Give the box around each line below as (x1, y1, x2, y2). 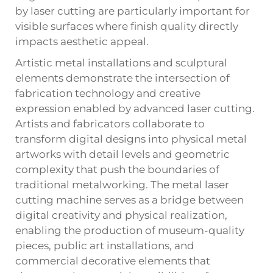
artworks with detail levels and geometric (15, 147, 230, 160)
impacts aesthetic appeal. (15, 35, 149, 48)
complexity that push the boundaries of (15, 163, 219, 175)
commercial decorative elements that (15, 254, 210, 267)
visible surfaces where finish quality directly (15, 19, 238, 32)
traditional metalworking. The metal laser (15, 178, 229, 191)
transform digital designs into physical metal (15, 132, 247, 145)
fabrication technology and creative (15, 87, 200, 99)
